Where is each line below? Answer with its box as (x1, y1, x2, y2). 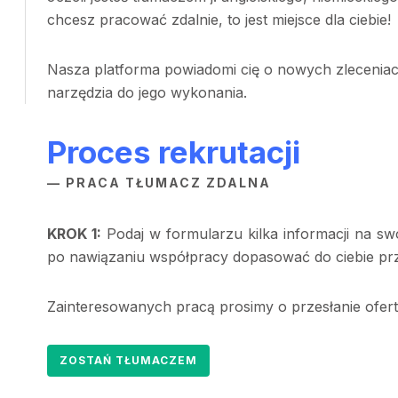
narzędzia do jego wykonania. (46, 84, 247, 101)
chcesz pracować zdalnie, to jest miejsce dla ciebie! (46, 11, 391, 28)
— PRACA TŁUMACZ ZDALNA (46, 175, 271, 190)
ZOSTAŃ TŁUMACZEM (59, 354, 197, 367)
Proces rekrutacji (46, 133, 300, 171)
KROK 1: (46, 225, 101, 243)
